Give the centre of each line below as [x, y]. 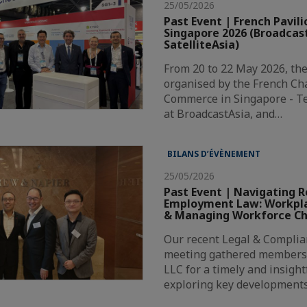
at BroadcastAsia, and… [223, 114]
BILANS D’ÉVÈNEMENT [214, 154]
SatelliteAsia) [202, 45]
